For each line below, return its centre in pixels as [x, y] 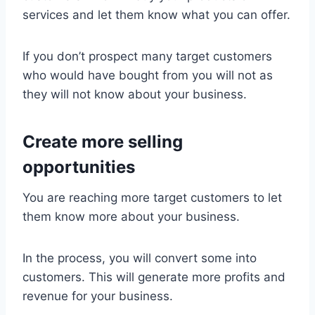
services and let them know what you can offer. [156, 14]
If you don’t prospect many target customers [147, 56]
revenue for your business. [98, 296]
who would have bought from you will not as [148, 75]
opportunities [79, 167]
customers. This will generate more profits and [154, 277]
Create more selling [103, 141]
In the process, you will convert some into [140, 258]
